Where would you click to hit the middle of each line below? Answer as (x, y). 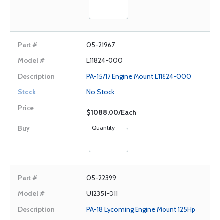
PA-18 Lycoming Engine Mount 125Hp (141, 209)
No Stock (100, 92)
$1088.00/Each (111, 112)
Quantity (103, 127)
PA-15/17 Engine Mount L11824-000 (139, 76)
